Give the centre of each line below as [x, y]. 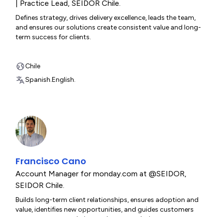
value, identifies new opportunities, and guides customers [105, 209]
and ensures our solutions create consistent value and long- [108, 27]
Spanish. [39, 80]
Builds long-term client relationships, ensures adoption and [107, 200]
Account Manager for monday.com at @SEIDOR [100, 174]
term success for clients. [53, 37]
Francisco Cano [51, 161]
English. [64, 80]
